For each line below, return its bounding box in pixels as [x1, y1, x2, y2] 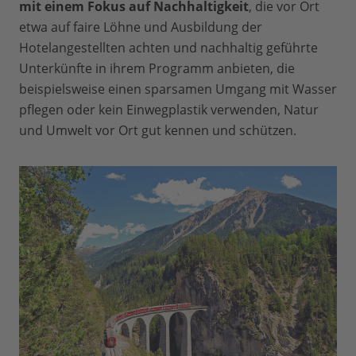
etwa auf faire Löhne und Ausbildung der [19, 18, 262, 37]
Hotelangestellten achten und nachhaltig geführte [19, 39, 318, 57]
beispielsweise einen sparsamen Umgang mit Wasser [19, 80, 337, 99]
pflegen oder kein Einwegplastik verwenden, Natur [19, 101, 319, 119]
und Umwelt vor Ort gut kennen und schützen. [19, 122, 296, 140]
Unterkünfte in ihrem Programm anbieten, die [19, 60, 295, 78]
